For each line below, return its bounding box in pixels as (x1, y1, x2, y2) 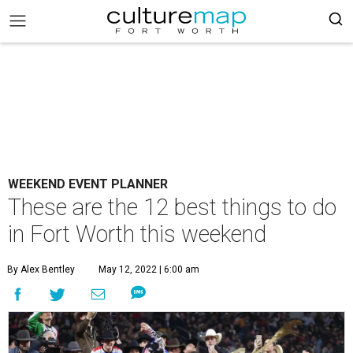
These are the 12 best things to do (8, 194, 336, 221)
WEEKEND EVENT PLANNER (8, 176, 168, 191)
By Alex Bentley (7, 264, 75, 275)
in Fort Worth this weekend (8, 221, 266, 247)
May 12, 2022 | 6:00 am (98, 264, 199, 275)
